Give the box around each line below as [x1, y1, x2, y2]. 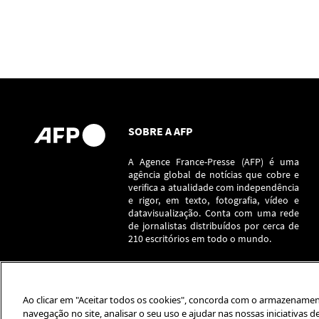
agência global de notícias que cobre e [128, 168, 299, 181]
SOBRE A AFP [128, 124, 193, 138]
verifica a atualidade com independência [128, 181, 299, 194]
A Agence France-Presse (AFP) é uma [128, 155, 299, 168]
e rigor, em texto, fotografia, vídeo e [128, 194, 299, 206]
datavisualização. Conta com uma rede [128, 206, 299, 219]
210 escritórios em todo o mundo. [128, 232, 273, 245]
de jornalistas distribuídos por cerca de [128, 219, 299, 232]
